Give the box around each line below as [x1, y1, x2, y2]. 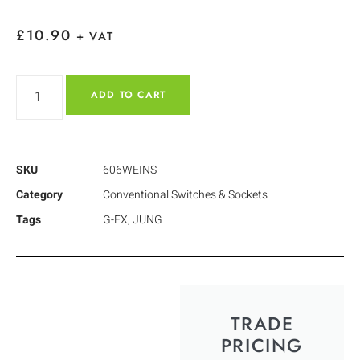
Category [16, 186, 63, 203]
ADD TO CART [91, 87, 166, 102]
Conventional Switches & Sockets [103, 186, 268, 203]
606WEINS [103, 161, 157, 178]
